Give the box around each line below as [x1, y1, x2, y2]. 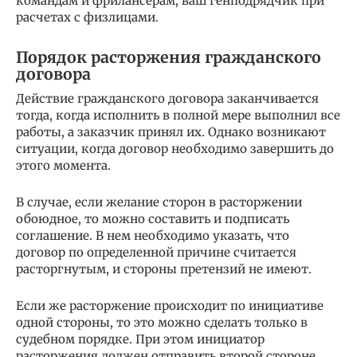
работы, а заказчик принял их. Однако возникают [16, 124, 326, 140]
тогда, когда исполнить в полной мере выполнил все [16, 108, 340, 124]
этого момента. [16, 158, 111, 174]
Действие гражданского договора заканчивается [16, 91, 319, 107]
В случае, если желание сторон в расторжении [16, 194, 302, 210]
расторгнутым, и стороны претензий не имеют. [16, 261, 312, 277]
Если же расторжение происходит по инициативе [16, 298, 324, 314]
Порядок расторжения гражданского [16, 47, 321, 67]
